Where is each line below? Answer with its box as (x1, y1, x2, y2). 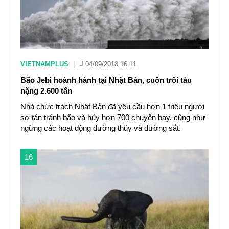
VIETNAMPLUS (20, 60, 68, 68)
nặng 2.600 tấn (20, 86, 72, 95)
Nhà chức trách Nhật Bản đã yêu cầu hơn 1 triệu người (20, 102, 204, 111)
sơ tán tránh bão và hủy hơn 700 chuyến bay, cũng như (20, 113, 205, 122)
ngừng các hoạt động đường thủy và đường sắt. (20, 124, 181, 132)
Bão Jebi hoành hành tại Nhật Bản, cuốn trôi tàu (20, 76, 192, 84)
